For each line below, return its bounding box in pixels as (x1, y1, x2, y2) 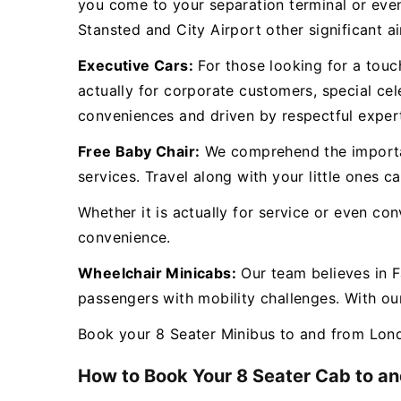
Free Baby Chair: (78, 142, 200, 160)
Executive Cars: (78, 56, 193, 74)
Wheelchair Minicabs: (78, 264, 236, 282)
